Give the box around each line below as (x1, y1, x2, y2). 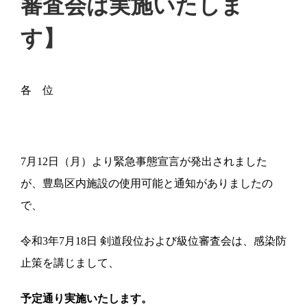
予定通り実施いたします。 (21, 292, 152, 304)
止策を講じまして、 (21, 256, 119, 269)
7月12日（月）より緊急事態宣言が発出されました (21, 155, 267, 167)
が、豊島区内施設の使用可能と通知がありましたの (21, 177, 273, 189)
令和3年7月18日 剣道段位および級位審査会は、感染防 (21, 234, 286, 247)
